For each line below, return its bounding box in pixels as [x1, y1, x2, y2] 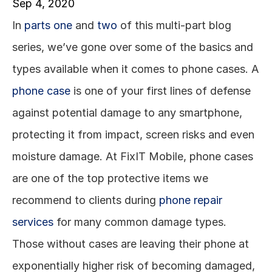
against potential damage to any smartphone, [12, 106, 242, 119]
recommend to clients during [12, 194, 159, 206]
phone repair [159, 194, 222, 206]
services [12, 216, 53, 228]
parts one [24, 19, 72, 32]
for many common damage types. [53, 216, 226, 228]
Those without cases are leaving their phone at [12, 237, 249, 250]
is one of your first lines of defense [70, 84, 251, 97]
